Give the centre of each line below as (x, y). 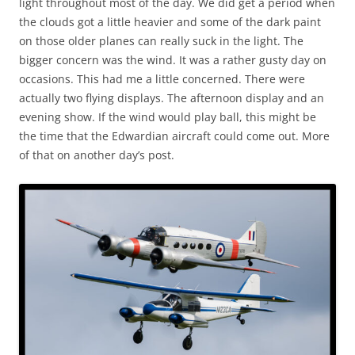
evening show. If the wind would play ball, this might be (168, 116)
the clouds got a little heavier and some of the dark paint (170, 21)
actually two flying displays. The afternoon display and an (172, 97)
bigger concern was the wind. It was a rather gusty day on (173, 59)
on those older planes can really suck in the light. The (161, 40)
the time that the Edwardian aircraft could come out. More (174, 136)
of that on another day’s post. (97, 155)
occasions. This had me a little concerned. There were (162, 78)
